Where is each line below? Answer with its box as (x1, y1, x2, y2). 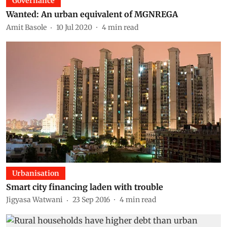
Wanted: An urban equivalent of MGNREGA (6, 9, 178, 19)
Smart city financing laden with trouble (6, 181, 163, 192)
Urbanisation (12, 168, 59, 178)
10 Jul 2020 (56, 22, 92, 32)
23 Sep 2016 (72, 195, 110, 204)
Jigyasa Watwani (6, 195, 63, 204)
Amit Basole (6, 22, 47, 32)
